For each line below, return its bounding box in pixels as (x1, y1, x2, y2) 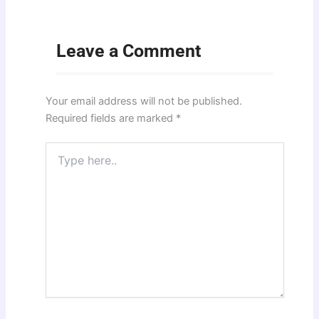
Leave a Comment (56, 41, 202, 62)
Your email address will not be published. (46, 95, 243, 108)
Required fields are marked (46, 112, 177, 125)
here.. (45, 157, 72, 169)
